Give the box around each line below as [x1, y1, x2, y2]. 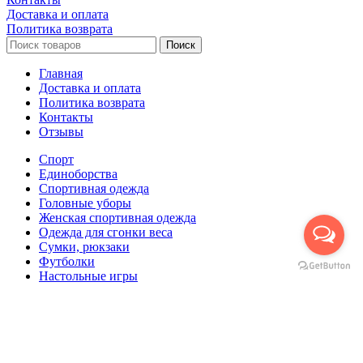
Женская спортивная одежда [39, 211, 196, 225]
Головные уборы [39, 196, 131, 211]
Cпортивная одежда [39, 181, 149, 196]
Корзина [6, 311, 53, 326]
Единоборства [39, 167, 117, 181]
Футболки [39, 254, 95, 269]
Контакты [39, 110, 93, 125]
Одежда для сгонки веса [39, 225, 173, 240]
